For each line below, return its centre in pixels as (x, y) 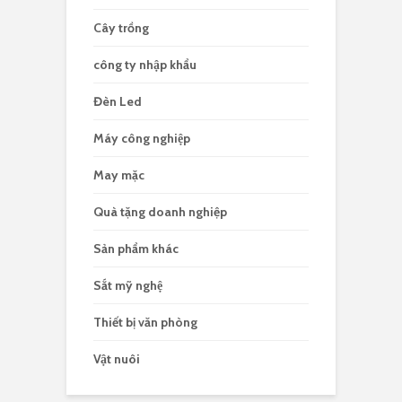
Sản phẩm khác (136, 249)
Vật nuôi (117, 359)
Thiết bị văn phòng (145, 323)
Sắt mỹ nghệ (128, 286)
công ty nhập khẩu (145, 65)
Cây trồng (121, 28)
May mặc (119, 175)
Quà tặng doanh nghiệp (160, 212)
